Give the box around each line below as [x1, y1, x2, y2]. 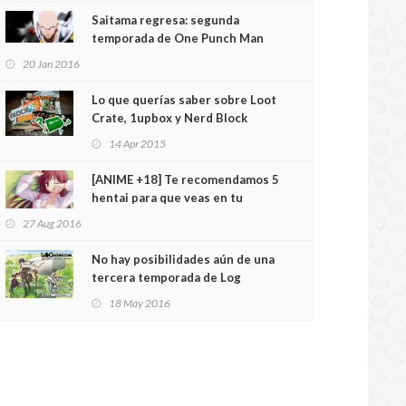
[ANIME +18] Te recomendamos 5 [92, 172, 279, 187]
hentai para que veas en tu [92, 190, 243, 205]
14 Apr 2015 [109, 137, 166, 150]
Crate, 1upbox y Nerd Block [92, 111, 247, 125]
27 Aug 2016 [23, 217, 82, 230]
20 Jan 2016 [23, 57, 80, 71]
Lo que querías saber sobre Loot [92, 92, 276, 107]
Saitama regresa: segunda [92, 13, 239, 27]
